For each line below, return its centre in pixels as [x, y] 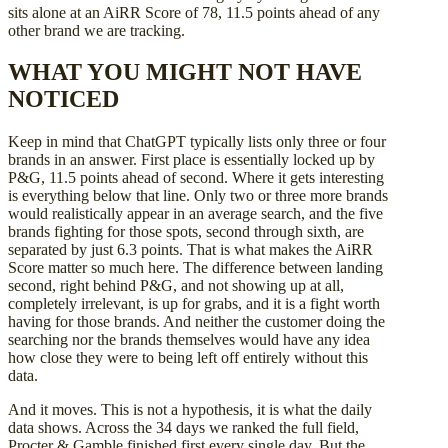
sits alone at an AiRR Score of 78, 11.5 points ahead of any [194, 12]
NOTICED [63, 99]
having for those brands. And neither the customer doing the [196, 322]
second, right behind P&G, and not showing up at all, [176, 286]
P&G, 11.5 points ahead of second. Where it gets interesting [196, 178]
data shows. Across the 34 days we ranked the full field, [183, 428]
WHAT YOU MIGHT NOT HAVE [185, 72]
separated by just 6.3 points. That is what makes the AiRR [190, 250]
